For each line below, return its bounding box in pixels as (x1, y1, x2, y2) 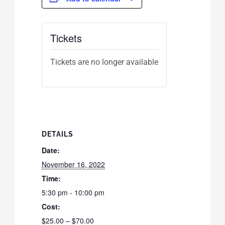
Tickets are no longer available (50, 57, 159, 67)
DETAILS (42, 130, 74, 138)
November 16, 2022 (42, 159, 105, 169)
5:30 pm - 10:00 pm (42, 187, 105, 197)
